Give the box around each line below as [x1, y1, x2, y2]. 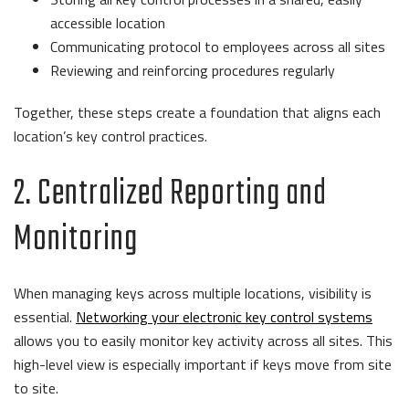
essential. [14, 306, 76, 329]
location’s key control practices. [14, 125, 211, 148]
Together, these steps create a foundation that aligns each [14, 101, 381, 124]
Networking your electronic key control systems [76, 306, 372, 329]
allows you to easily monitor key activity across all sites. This [14, 330, 393, 352]
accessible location [50, 12, 165, 35]
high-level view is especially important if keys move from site [14, 353, 392, 376]
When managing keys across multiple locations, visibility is [14, 282, 372, 305]
